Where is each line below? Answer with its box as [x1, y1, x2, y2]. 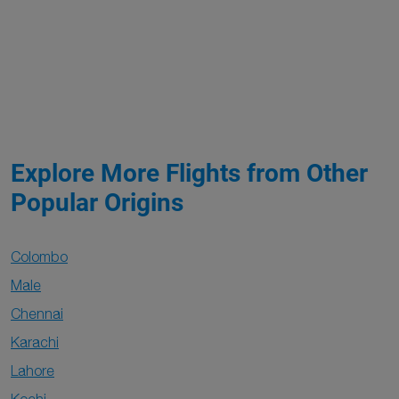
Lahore [11, 362, 54, 379]
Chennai [11, 305, 63, 322]
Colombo [11, 248, 68, 265]
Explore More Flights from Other [11, 159, 368, 188]
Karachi [11, 334, 59, 350]
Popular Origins [11, 188, 183, 217]
